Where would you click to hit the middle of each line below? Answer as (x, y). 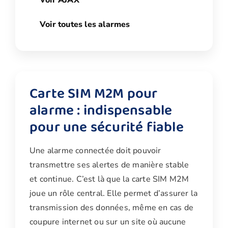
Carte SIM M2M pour (94, 94)
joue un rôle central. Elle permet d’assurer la (114, 194)
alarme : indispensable (101, 111)
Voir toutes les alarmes (85, 25)
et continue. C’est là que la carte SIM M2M (109, 179)
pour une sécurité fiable (107, 128)
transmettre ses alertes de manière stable (109, 165)
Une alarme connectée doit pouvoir (95, 151)
